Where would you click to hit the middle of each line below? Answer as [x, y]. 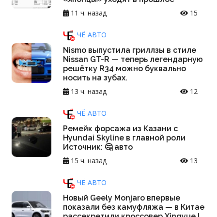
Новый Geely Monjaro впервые [122, 198]
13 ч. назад [88, 92]
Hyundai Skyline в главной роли [124, 138]
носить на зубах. [95, 78]
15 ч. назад [88, 161]
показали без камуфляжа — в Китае [134, 207]
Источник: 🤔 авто [98, 147]
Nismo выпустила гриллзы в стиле [130, 50]
